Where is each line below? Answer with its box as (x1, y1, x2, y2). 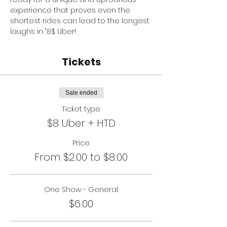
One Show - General (44, 184, 118, 195)
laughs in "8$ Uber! (10, 26, 76, 36)
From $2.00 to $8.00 (34, 150, 128, 164)
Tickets (61, 55, 101, 69)
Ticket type (62, 104, 100, 114)
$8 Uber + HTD (47, 116, 116, 130)
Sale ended (65, 89, 97, 96)
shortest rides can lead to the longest (10, 16, 152, 26)
